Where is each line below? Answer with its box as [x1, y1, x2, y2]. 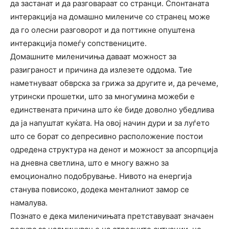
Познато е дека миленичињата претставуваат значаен [10, 211, 214, 221]
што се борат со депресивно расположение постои [10, 131, 203, 141]
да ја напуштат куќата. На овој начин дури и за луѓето [10, 118, 210, 128]
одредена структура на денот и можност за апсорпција [10, 144, 218, 154]
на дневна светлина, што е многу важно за [10, 157, 169, 168]
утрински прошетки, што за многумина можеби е [10, 91, 195, 101]
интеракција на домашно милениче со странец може [10, 11, 210, 21]
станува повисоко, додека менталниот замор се [10, 184, 189, 194]
